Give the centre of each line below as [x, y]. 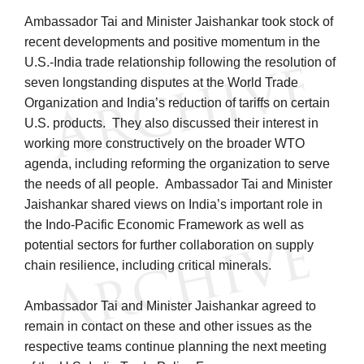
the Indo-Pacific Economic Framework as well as [164, 224]
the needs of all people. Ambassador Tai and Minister [178, 184]
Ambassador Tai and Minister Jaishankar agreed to [170, 305]
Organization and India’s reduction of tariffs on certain [177, 102]
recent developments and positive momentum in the [172, 41]
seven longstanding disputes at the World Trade [161, 82]
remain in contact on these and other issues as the [168, 326]
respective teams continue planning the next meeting [175, 346]
